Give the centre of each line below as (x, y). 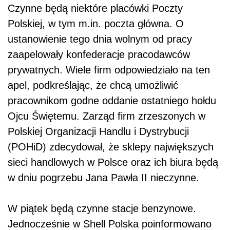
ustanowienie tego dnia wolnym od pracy (100, 39)
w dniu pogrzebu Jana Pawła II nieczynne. (103, 178)
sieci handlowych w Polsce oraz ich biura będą (113, 162)
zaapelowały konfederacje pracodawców (99, 55)
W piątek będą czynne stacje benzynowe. (102, 209)
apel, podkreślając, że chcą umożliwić (93, 85)
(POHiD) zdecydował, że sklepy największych (111, 147)
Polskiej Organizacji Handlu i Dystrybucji (98, 132)
